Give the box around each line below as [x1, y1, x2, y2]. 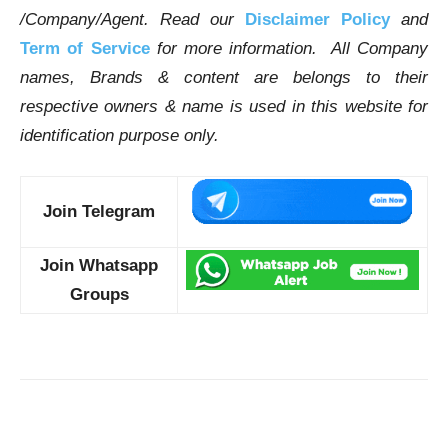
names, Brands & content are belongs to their [20, 68, 428, 88]
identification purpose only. [20, 126, 219, 146]
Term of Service [20, 39, 150, 59]
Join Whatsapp [40, 256, 158, 276]
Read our [160, 10, 245, 30]
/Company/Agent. [20, 10, 160, 30]
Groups [69, 285, 129, 305]
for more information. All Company [156, 39, 428, 59]
